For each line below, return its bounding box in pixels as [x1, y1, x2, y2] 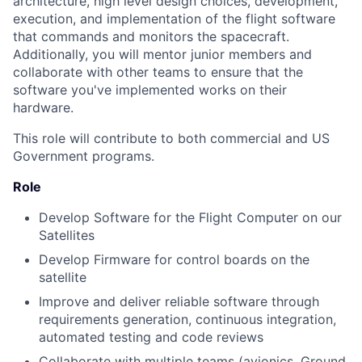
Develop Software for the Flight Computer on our [39, 209, 342, 225]
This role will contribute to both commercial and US [13, 130, 330, 146]
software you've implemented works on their [13, 82, 287, 98]
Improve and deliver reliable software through [39, 293, 319, 309]
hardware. [13, 99, 74, 116]
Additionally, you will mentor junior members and [13, 46, 312, 62]
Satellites [39, 227, 95, 243]
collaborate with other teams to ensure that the [13, 64, 303, 80]
